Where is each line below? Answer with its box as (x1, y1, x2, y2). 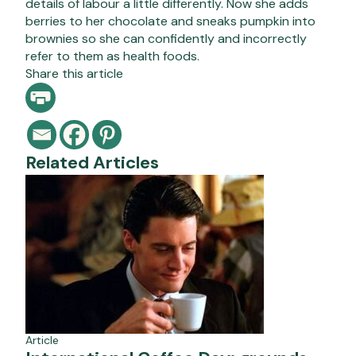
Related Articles (25, 150, 159, 174)
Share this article (25, 64, 123, 82)
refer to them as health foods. (25, 47, 199, 64)
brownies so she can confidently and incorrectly (25, 29, 307, 47)
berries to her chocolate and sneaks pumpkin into (25, 12, 315, 29)
